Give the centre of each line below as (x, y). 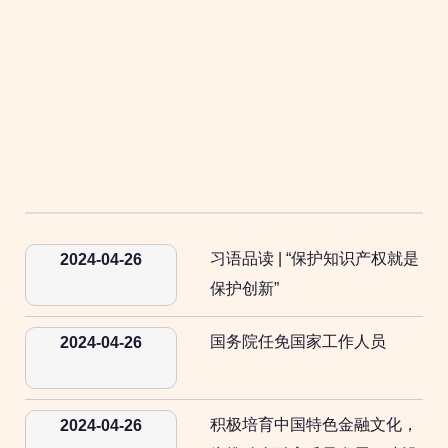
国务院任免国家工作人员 (298, 341)
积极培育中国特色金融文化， (314, 424)
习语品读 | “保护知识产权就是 (314, 258)
